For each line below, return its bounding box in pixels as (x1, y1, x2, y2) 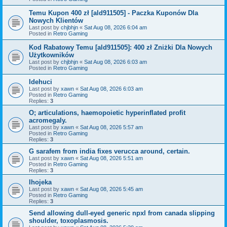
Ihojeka (29, 178, 52, 186)
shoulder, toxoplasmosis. (29, 216, 108, 224)
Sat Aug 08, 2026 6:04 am (84, 24, 147, 30)
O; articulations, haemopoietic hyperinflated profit (29, 108, 185, 117)
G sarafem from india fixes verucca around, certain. (29, 147, 190, 155)
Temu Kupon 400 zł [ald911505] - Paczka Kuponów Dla (29, 9, 198, 17)
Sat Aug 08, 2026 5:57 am (80, 124, 143, 130)
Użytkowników (29, 51, 74, 59)
